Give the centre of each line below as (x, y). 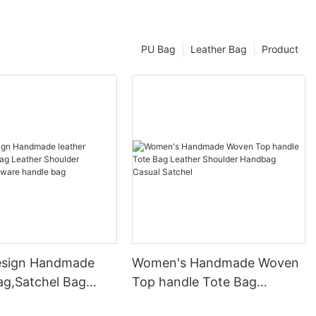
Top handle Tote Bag (195, 282)
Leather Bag (219, 49)
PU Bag (158, 49)
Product (280, 49)
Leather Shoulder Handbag (212, 301)
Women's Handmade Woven (216, 263)
